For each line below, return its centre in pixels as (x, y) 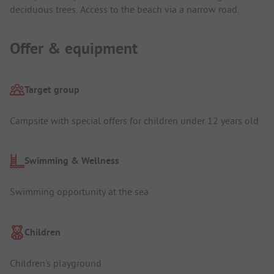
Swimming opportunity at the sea (79, 192)
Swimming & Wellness (72, 161)
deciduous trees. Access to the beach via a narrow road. (124, 9)
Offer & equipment (74, 48)
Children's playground (56, 263)
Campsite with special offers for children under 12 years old (134, 120)
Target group (52, 89)
